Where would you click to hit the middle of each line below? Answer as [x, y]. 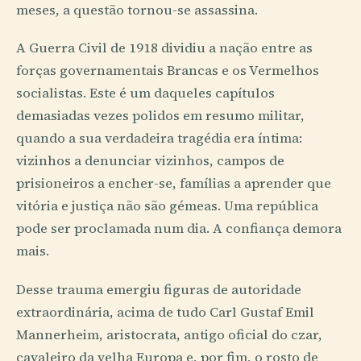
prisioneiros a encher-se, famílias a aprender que [174, 184]
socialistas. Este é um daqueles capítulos [145, 93]
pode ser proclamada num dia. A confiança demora [179, 229]
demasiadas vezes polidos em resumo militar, [160, 116]
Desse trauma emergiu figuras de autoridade [159, 289]
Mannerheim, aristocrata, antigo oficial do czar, [169, 334]
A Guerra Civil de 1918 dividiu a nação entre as [164, 48]
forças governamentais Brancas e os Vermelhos [168, 71]
